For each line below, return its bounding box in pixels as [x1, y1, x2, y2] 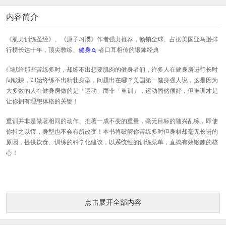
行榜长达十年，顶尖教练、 [6, 46, 79, 53]
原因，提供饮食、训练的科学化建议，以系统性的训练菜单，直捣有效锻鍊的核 [6, 139, 218, 146]
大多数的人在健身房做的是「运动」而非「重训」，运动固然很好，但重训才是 [6, 87, 218, 94]
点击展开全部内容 [85, 198, 141, 206]
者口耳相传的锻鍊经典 [98, 46, 159, 53]
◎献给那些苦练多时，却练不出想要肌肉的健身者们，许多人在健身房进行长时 [6, 66, 218, 73]
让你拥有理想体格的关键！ [6, 98, 79, 105]
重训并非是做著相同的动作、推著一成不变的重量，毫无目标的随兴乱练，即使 [6, 118, 218, 125]
